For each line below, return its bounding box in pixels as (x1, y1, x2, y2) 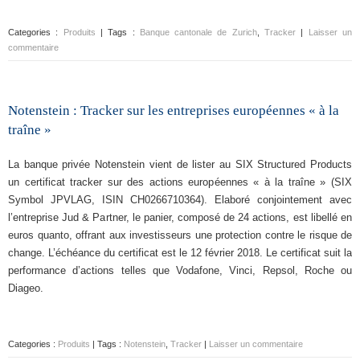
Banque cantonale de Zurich (139, 27, 257, 37)
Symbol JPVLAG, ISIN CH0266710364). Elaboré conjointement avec (8, 194, 352, 206)
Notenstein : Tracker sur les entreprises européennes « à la (8, 103, 339, 118)
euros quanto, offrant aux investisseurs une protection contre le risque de (8, 229, 352, 241)
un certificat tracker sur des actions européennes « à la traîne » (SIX (8, 176, 352, 188)
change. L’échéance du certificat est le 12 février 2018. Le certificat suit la (8, 247, 352, 259)
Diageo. (8, 282, 43, 294)
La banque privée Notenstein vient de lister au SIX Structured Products (8, 158, 352, 170)
